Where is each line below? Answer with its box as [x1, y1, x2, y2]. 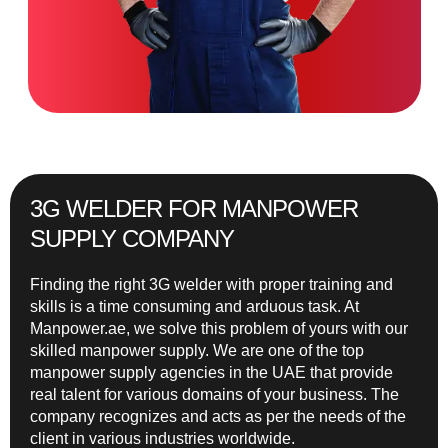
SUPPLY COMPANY [30, 224, 235, 252]
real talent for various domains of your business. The [30, 385, 399, 403]
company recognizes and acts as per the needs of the [30, 407, 406, 425]
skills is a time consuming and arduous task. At [30, 297, 359, 315]
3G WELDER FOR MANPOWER [30, 194, 359, 222]
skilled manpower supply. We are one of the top [30, 341, 364, 359]
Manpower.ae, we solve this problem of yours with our [30, 319, 408, 337]
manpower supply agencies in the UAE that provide [30, 363, 393, 381]
